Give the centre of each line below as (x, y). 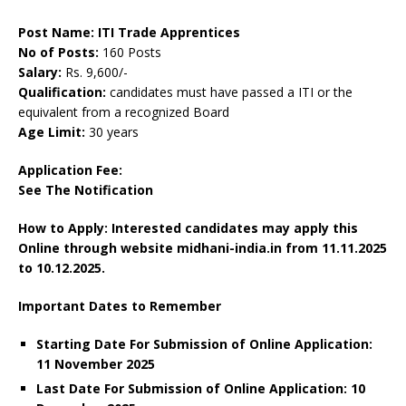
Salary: (42, 72)
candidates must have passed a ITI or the (229, 92)
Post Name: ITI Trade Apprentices (129, 33)
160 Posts (132, 53)
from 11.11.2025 (336, 248)
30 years (114, 132)
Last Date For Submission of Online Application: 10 (201, 389)
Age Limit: (53, 132)
